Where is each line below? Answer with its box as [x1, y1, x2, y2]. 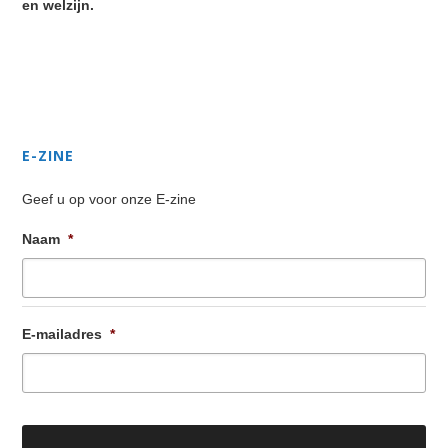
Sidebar [21, 112, 105, 145]
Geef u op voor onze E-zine [22, 191, 197, 207]
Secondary [21, 84, 137, 117]
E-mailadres [22, 326, 103, 342]
